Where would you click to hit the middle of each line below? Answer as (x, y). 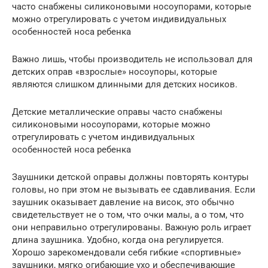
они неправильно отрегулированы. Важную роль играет (132, 227)
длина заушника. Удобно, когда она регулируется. (118, 240)
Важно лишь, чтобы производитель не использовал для (132, 59)
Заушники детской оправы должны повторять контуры (130, 177)
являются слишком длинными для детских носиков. (125, 84)
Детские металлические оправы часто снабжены (117, 112)
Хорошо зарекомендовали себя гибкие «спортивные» (127, 252)
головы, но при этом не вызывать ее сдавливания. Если (134, 189)
